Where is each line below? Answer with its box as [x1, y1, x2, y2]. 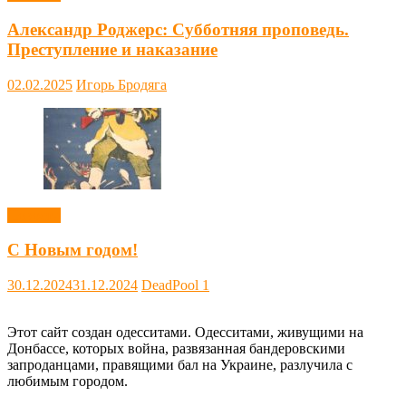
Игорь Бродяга [76, 76, 167, 92]
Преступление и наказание [7, 39, 217, 59]
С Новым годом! [7, 240, 138, 260]
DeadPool [141, 277, 202, 294]
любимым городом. [7, 373, 128, 390]
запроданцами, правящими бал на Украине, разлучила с [7, 357, 353, 373]
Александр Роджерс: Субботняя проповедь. [7, 19, 349, 39]
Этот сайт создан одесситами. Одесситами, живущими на [7, 324, 363, 341]
